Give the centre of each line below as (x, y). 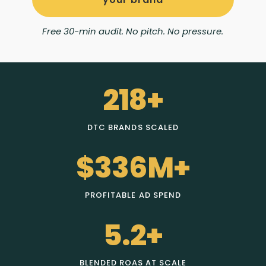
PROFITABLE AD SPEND (133, 195)
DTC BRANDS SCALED (133, 128)
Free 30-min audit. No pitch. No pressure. (133, 31)
